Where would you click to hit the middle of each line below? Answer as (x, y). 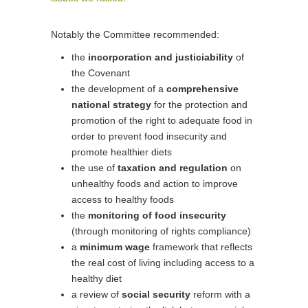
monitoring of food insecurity (157, 215)
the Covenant (101, 73)
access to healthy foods (123, 199)
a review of (97, 294)
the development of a (119, 89)
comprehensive (202, 89)
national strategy (111, 104)
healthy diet (97, 278)
